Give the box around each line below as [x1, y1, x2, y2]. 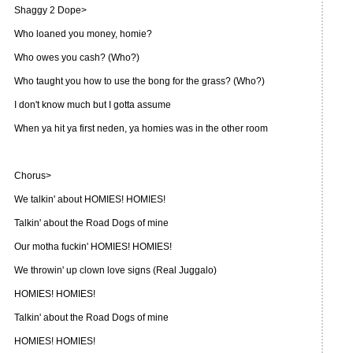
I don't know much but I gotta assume [14, 99, 171, 110]
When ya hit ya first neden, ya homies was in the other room [14, 123, 268, 134]
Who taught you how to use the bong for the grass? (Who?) [14, 76, 265, 87]
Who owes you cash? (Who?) [14, 52, 139, 63]
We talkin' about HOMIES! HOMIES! [14, 194, 165, 205]
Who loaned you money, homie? [14, 28, 152, 39]
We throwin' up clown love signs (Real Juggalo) [14, 265, 217, 276]
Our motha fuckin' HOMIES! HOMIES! [14, 241, 172, 252]
